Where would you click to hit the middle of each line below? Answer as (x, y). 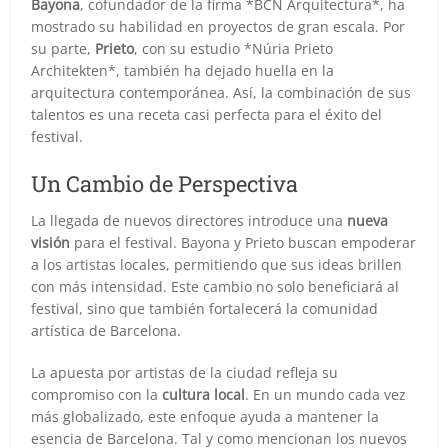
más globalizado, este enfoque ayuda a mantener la (205, 416)
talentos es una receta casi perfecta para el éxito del (207, 114)
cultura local (204, 394)
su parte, (63, 48)
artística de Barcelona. (106, 330)
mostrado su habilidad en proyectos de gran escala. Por (218, 26)
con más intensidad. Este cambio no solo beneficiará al (215, 286)
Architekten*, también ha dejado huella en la (183, 70)
